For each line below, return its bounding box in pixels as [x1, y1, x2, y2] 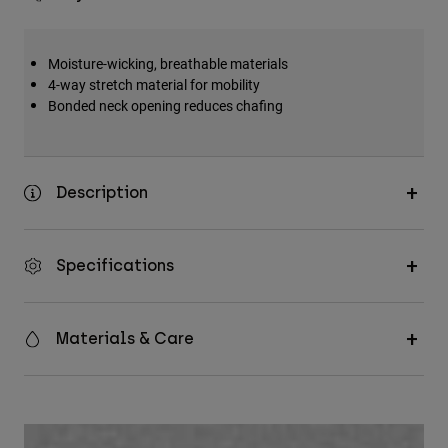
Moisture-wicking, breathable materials [48, 54, 288, 74]
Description [56, 183, 148, 203]
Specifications [56, 256, 174, 276]
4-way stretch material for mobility [48, 75, 260, 95]
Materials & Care [56, 329, 194, 349]
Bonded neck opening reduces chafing [48, 96, 283, 116]
